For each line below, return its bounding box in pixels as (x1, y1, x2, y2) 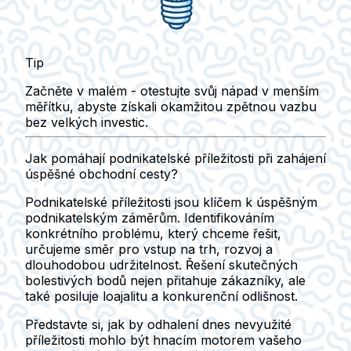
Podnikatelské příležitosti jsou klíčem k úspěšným (25, 194, 317, 210)
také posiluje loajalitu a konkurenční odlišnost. (25, 288, 298, 304)
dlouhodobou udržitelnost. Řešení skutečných (25, 256, 298, 273)
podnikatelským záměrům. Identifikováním (25, 209, 274, 226)
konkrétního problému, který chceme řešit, (25, 225, 281, 241)
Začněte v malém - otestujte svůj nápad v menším (25, 82, 319, 99)
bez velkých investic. (25, 114, 148, 130)
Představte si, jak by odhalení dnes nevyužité (25, 316, 291, 332)
